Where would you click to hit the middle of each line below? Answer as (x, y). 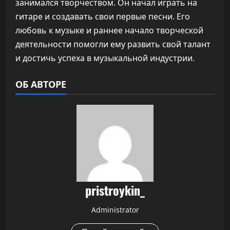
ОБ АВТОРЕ (41, 84)
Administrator (115, 210)
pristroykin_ (115, 190)
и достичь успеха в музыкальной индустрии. (105, 58)
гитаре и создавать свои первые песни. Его (103, 16)
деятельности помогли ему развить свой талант (113, 44)
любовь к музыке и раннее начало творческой (109, 30)
